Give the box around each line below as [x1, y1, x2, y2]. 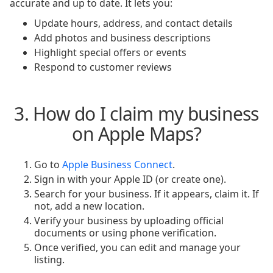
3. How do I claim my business [14, 101, 259, 126]
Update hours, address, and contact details [34, 16, 233, 30]
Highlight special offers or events [34, 46, 186, 59]
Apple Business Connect [62, 158, 172, 171]
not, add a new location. [34, 199, 144, 213]
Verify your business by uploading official [34, 214, 224, 227]
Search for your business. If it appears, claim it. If [34, 187, 259, 200]
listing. [34, 253, 65, 266]
